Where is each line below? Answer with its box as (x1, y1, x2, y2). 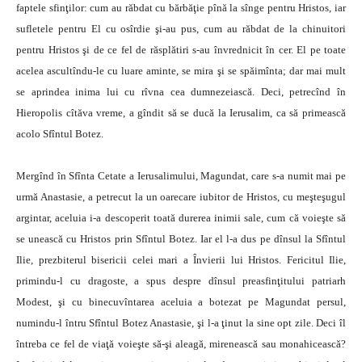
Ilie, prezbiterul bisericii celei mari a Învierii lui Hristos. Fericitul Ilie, (16, 254, 346, 266)
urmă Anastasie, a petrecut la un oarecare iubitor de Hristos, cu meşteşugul (16, 191, 346, 203)
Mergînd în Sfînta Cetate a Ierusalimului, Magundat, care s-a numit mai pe (16, 170, 346, 182)
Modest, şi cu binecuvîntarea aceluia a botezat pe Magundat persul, (16, 296, 346, 308)
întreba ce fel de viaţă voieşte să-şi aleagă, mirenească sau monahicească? (16, 338, 346, 350)
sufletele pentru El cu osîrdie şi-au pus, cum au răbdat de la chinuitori (16, 23, 346, 35)
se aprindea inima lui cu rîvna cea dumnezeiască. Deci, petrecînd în (16, 86, 346, 98)
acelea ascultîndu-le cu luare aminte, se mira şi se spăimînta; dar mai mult (16, 65, 346, 77)
